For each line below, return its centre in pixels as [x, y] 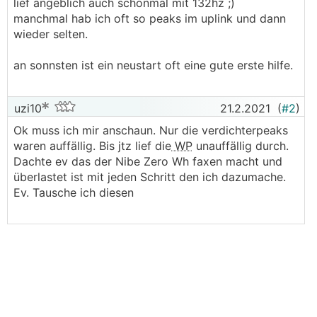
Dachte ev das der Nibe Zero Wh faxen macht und [148, 161]
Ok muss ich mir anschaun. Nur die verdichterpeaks [151, 130]
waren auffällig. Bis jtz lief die [92, 146]
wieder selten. [51, 34]
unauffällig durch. [241, 146]
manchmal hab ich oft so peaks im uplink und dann [150, 18]
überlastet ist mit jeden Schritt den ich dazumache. [150, 177]
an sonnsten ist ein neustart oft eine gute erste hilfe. [153, 65]
